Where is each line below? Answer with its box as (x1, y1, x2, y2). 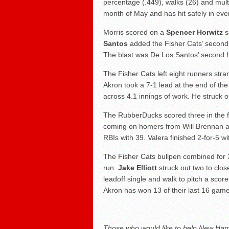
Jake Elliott (118, 164, 157, 172)
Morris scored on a (103, 28, 166, 37)
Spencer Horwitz (166, 28, 223, 37)
